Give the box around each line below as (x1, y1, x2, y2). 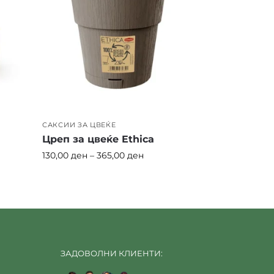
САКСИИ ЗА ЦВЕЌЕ (42, 120, 116, 129)
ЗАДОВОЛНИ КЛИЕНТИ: (60, 248, 163, 258)
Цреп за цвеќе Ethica (42, 133, 155, 145)
